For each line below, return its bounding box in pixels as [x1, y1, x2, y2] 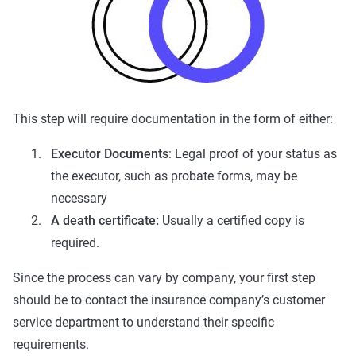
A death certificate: [51, 213, 159, 229]
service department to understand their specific [13, 315, 274, 331]
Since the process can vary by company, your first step [13, 270, 315, 286]
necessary [51, 191, 107, 207]
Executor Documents [51, 146, 168, 162]
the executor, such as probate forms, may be [51, 168, 297, 184]
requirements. [13, 337, 89, 353]
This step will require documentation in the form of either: [13, 111, 333, 127]
